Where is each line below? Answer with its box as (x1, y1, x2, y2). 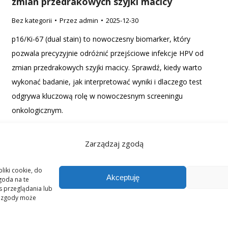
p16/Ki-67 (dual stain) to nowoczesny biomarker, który (12, 34, 190, 44)
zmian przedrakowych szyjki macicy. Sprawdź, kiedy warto (12, 63, 202, 72)
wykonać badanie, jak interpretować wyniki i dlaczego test (12, 77, 202, 87)
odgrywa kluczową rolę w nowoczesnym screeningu (12, 91, 183, 101)
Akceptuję (106, 173, 139, 182)
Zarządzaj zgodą (84, 138, 144, 149)
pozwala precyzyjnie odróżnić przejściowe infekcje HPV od (12, 48, 204, 58)
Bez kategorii (12, 16, 52, 25)
